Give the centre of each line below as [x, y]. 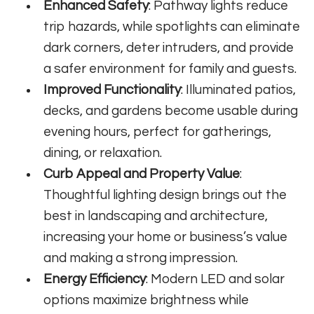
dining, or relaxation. [103, 153]
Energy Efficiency [95, 279]
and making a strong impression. [141, 258]
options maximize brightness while [146, 300]
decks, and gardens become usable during [171, 111]
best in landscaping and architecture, [156, 216]
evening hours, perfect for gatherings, [158, 132]
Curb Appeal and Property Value [142, 174]
